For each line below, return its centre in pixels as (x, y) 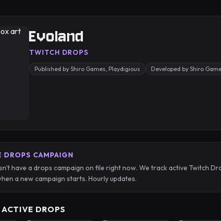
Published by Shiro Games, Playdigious (87, 69)
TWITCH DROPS (59, 52)
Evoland (57, 36)
